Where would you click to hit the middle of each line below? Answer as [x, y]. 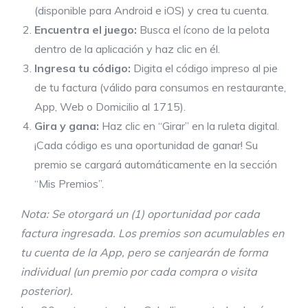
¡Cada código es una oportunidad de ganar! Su [146, 145]
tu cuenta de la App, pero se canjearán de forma [144, 253]
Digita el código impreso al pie [204, 68]
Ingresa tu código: [82, 68]
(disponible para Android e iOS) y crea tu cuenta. [152, 11]
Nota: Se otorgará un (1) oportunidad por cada [140, 214]
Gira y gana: [67, 126]
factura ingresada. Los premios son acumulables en [152, 233]
